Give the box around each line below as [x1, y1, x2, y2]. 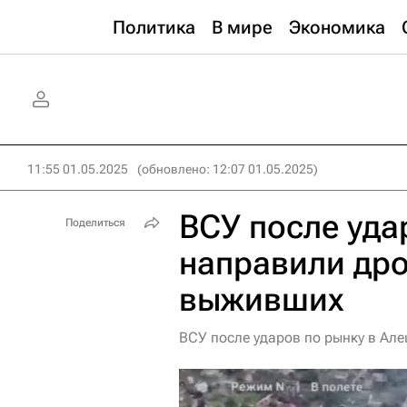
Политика [113, 16, 195, 38]
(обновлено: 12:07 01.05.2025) [137, 162, 318, 176]
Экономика [289, 16, 385, 38]
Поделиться [65, 216, 125, 229]
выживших [179, 281, 344, 319]
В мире [212, 16, 273, 38]
